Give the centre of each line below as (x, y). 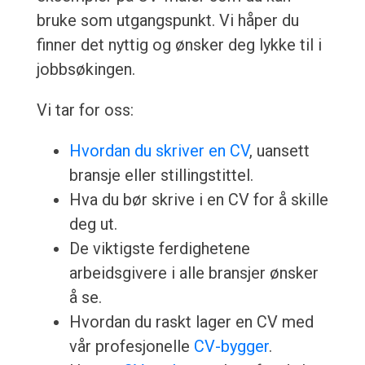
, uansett (279, 151)
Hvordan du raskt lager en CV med (191, 322)
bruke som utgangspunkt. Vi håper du (167, 21)
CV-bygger (231, 347)
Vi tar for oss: (85, 110)
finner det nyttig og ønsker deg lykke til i (179, 45)
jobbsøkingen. (86, 70)
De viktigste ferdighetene (159, 249)
